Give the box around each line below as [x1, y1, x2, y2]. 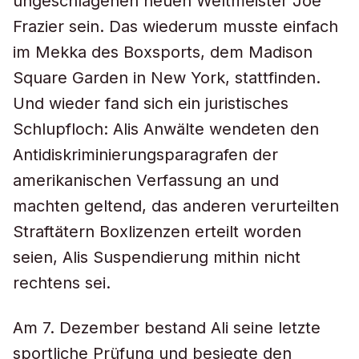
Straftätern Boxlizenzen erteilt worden [13, 222, 301, 241]
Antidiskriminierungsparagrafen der [13, 145, 278, 164]
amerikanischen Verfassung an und [13, 171, 279, 190]
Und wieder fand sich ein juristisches [13, 94, 288, 113]
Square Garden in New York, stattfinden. [13, 68, 321, 87]
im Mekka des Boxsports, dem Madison [13, 42, 313, 62]
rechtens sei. [13, 273, 111, 292]
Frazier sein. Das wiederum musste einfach [13, 17, 338, 36]
